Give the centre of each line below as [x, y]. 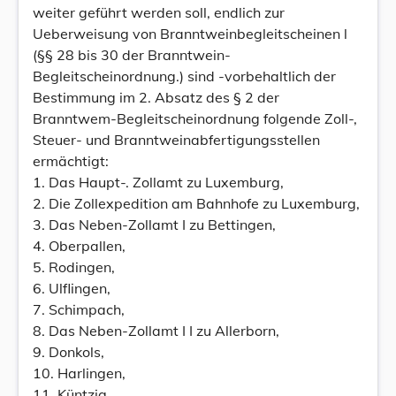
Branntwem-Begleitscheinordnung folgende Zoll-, [195, 118]
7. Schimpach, [79, 309]
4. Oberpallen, [79, 246]
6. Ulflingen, [72, 288]
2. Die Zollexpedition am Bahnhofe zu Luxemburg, [196, 203]
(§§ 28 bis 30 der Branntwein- [132, 55]
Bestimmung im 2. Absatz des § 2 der [156, 97]
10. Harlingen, [79, 373]
